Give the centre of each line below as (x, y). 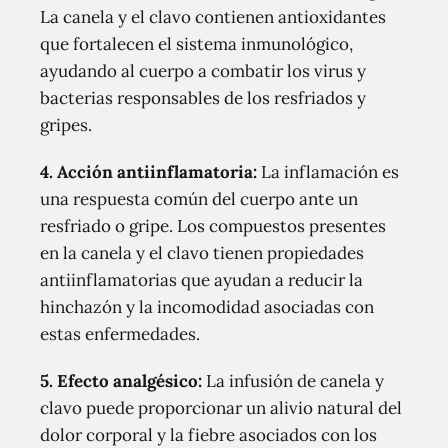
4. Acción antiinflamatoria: (148, 172)
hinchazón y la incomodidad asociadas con (207, 307)
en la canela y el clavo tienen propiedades (202, 253)
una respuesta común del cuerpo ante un (199, 199)
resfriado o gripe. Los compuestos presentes (213, 226)
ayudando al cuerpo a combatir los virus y (203, 71)
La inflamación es (328, 172)
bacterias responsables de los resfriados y (203, 98)
